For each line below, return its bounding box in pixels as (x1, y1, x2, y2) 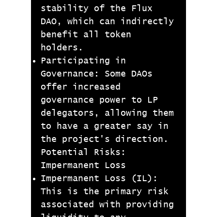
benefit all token (41, 31, 131, 39)
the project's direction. (41, 135, 169, 144)
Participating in (41, 57, 126, 65)
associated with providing (41, 201, 174, 209)
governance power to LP (41, 96, 158, 105)
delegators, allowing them (41, 109, 174, 118)
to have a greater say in (41, 122, 169, 131)
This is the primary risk (41, 187, 169, 196)
